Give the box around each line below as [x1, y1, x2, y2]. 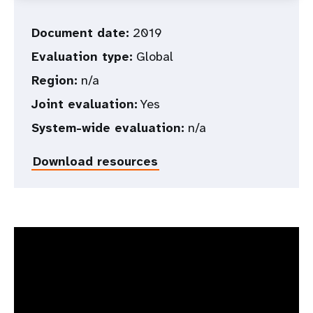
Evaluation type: [31, 48, 133, 66]
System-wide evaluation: [31, 119, 184, 137]
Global [133, 48, 173, 66]
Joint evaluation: [31, 96, 138, 113]
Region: [31, 72, 78, 89]
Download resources [33, 153, 158, 170]
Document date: [31, 24, 129, 42]
